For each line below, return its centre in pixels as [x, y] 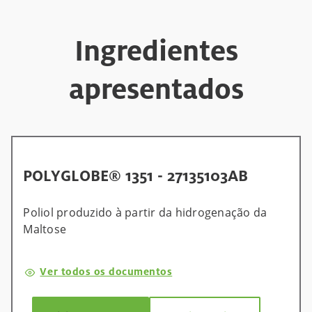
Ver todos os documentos [106, 272]
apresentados [156, 89]
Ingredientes [156, 51]
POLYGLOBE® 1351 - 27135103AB [136, 176]
